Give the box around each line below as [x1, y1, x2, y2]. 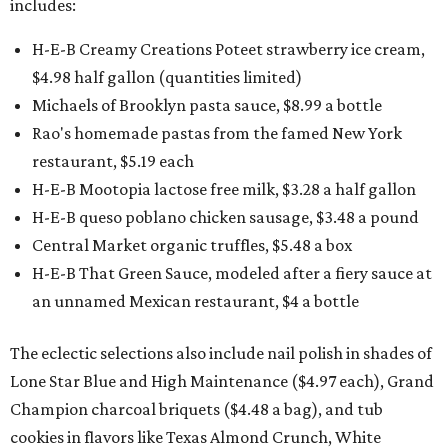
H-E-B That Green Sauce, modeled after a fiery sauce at [32, 263, 432, 283]
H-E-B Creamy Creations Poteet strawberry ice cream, [32, 39, 425, 59]
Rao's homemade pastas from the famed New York [32, 123, 402, 143]
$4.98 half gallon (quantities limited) [32, 67, 302, 87]
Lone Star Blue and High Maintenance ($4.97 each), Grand [10, 371, 434, 391]
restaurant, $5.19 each [32, 151, 194, 171]
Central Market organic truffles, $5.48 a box [32, 235, 352, 255]
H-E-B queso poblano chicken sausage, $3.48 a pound [32, 207, 419, 227]
